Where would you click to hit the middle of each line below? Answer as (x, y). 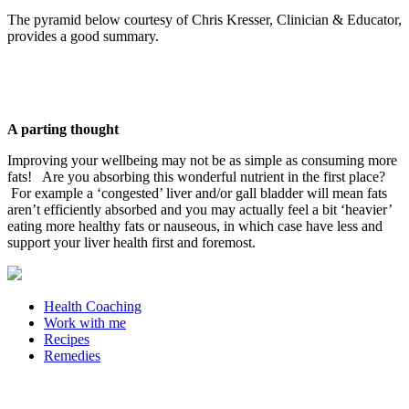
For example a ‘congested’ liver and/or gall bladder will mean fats (197, 193)
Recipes (67, 339)
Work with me (85, 323)
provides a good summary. (83, 36)
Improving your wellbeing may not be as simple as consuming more (202, 160)
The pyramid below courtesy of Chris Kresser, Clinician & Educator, (204, 20)
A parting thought (63, 129)
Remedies (72, 356)
